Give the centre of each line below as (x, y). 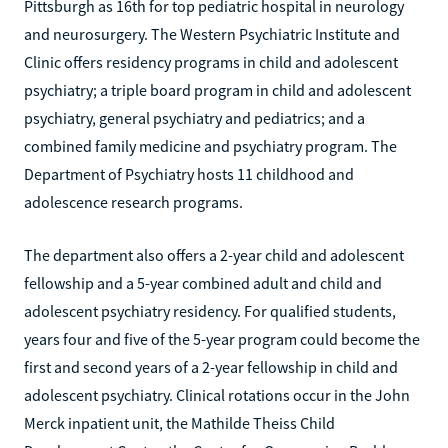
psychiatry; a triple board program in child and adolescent (217, 89)
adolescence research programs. (133, 201)
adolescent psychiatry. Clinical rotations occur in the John (217, 394)
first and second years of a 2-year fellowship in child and (211, 366)
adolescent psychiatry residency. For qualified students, (210, 310)
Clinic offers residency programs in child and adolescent (211, 61)
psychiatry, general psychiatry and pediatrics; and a (194, 117)
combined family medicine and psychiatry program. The (210, 145)
